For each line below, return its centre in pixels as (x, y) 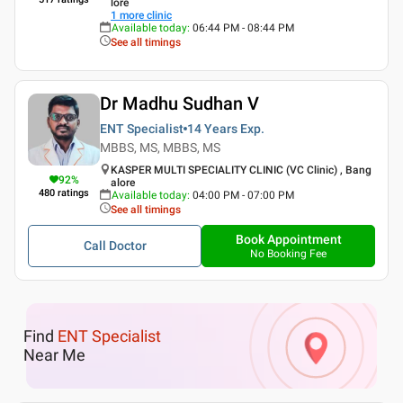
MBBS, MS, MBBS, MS (160, 148)
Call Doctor (115, 246)
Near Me (54, 355)
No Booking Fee (288, 254)
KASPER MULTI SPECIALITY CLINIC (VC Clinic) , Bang (241, 170)
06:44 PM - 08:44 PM (243, 28)
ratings (73, 193)
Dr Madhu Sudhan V (179, 103)
